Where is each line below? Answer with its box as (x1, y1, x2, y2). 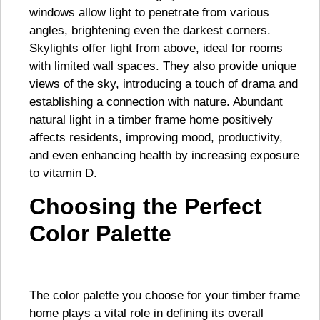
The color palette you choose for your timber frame (29, 289, 300, 303)
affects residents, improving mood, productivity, (29, 131, 283, 145)
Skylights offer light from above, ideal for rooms (29, 41, 283, 56)
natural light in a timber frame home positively (29, 113, 273, 127)
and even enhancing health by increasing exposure (29, 149, 299, 163)
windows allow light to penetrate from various (29, 6, 269, 20)
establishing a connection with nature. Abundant (29, 95, 283, 109)
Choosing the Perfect (29, 193, 262, 219)
